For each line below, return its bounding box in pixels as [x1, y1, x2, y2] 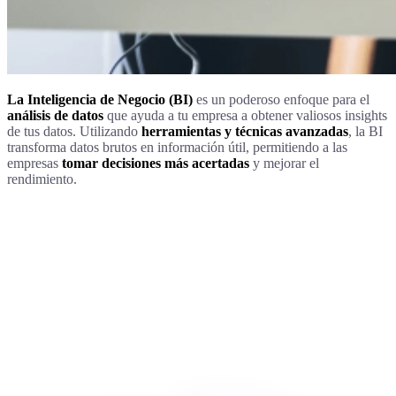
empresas [7, 155, 62, 171]
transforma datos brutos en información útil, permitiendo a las [7, 139, 347, 155]
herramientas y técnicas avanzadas [141, 123, 348, 139]
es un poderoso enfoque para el [193, 91, 369, 107]
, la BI [348, 123, 383, 139]
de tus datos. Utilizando [7, 123, 141, 139]
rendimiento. [7, 171, 77, 187]
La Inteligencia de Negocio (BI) [7, 91, 193, 107]
